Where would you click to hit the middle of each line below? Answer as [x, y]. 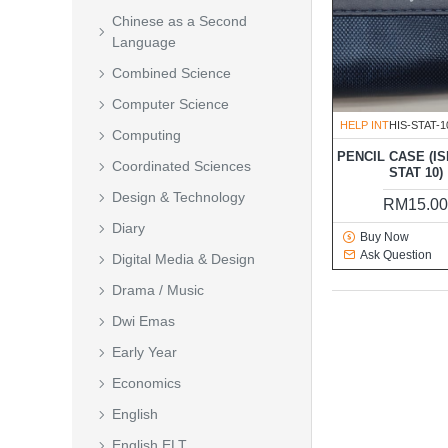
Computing [146, 135]
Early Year [144, 352]
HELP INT [364, 125]
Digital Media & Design [183, 259]
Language [144, 42]
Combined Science [171, 73]
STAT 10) [415, 173]
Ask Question [395, 255]
